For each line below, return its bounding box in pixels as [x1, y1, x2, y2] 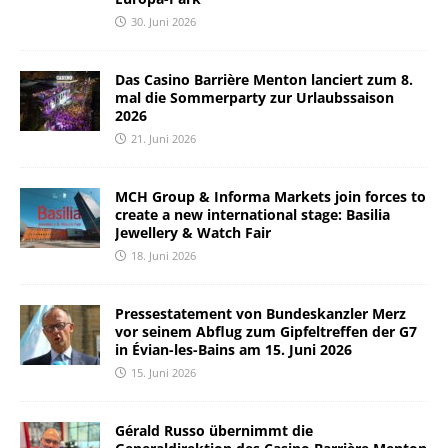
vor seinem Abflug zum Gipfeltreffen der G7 [115, 322, 417, 342]
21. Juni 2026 [131, 131, 196, 147]
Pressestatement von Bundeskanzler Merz [115, 304, 406, 324]
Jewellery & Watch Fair [115, 223, 271, 243]
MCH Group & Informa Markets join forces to [115, 187, 426, 207]
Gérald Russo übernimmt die [115, 421, 313, 441]
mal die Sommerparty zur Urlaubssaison [115, 88, 394, 108]
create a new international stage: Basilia [115, 205, 390, 225]
